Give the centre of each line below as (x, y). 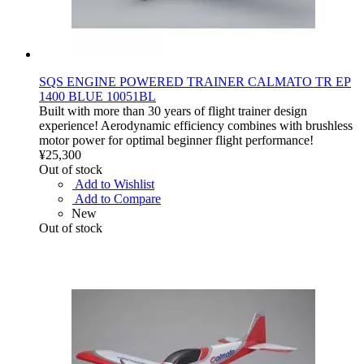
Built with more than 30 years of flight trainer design (173, 110)
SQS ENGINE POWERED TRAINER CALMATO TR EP (195, 81)
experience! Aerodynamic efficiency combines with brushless (196, 125)
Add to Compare (118, 198)
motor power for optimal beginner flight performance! (176, 140)
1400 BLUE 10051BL (97, 96)
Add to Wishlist (115, 184)
